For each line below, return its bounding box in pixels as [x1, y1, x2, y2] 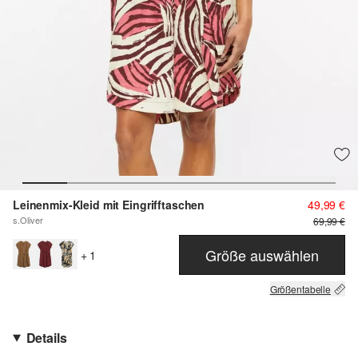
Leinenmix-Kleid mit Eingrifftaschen [13, 197, 205, 213]
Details [26, 328, 67, 348]
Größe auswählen [205, 244, 319, 265]
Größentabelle [269, 282, 331, 296]
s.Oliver [13, 213, 43, 227]
